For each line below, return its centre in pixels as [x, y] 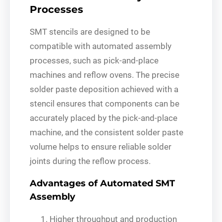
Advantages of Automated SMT [102, 183]
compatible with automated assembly [101, 46]
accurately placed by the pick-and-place [104, 118]
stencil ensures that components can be [105, 103]
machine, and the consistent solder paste [107, 132]
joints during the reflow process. [90, 161]
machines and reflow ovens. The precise [105, 75]
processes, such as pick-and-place [94, 60]
